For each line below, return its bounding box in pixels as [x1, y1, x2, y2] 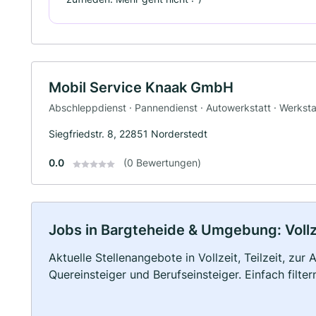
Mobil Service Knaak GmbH [49, 78, 233, 96]
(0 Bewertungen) [123, 157, 201, 169]
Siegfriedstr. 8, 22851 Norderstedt [49, 128, 207, 140]
